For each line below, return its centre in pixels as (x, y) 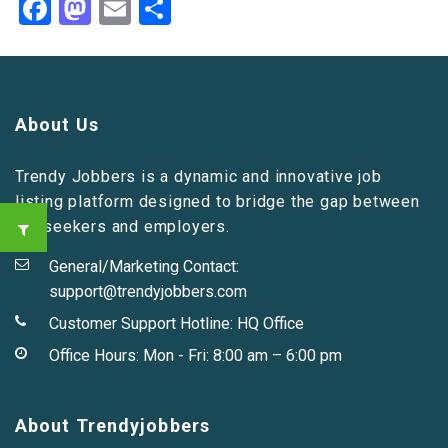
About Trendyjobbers (112, 425)
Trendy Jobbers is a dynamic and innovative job (198, 176)
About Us (57, 124)
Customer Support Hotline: (143, 323)
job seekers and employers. (122, 226)
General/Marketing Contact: (144, 266)
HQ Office (270, 323)
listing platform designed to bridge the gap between (217, 201)
